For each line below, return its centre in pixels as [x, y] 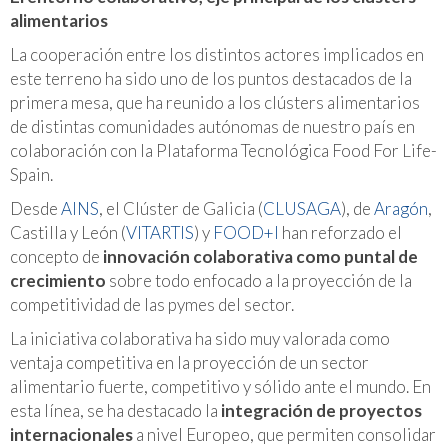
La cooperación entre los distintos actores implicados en [217, 54]
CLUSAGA [302, 208]
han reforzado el [342, 232]
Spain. [31, 174]
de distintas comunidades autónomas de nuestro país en [212, 126]
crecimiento [58, 280]
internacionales [71, 434]
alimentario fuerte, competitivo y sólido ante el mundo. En [220, 386]
